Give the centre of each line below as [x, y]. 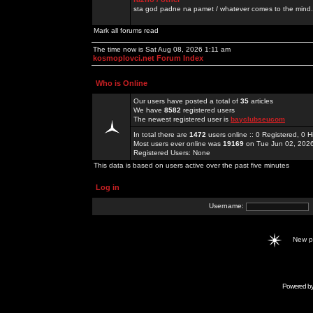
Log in [108, 187]
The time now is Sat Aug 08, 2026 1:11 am [162, 49]
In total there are [161, 134]
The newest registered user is [182, 119]
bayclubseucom [258, 119]
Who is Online [122, 83]
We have [149, 110]
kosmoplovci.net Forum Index [148, 58]
